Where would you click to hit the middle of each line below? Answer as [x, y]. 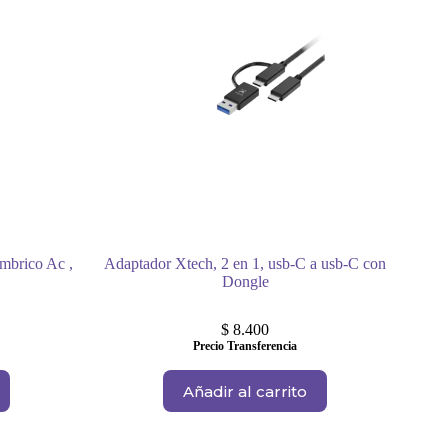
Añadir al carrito [245, 391]
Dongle [245, 282]
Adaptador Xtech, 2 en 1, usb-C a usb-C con [245, 264]
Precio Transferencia [245, 346]
